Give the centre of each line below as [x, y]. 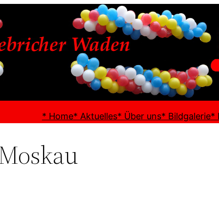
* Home [57, 116]
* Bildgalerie [186, 116]
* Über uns [139, 116]
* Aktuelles [95, 116]
